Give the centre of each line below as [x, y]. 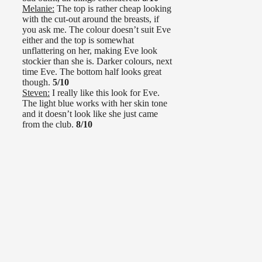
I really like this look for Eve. [105, 93]
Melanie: [38, 9]
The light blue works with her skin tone [95, 104]
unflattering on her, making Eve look [90, 51]
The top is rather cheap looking [113, 9]
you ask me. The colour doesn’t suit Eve [96, 30]
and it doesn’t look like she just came [90, 114]
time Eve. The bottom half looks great [92, 72]
